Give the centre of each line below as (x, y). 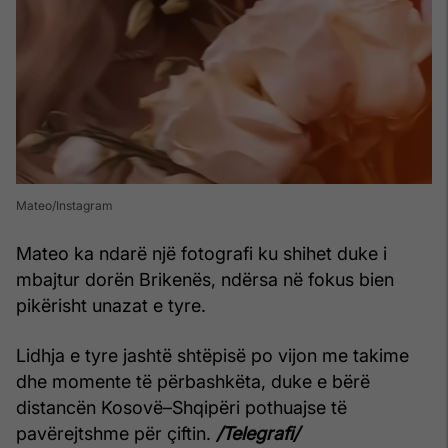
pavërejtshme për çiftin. (116, 433)
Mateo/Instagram (64, 205)
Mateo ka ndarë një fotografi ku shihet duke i (201, 253)
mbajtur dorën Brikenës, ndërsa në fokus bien (205, 279)
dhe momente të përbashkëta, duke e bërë (193, 381)
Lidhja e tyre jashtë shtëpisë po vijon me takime (212, 355)
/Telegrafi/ (257, 433)
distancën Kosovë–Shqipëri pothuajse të (181, 407)
